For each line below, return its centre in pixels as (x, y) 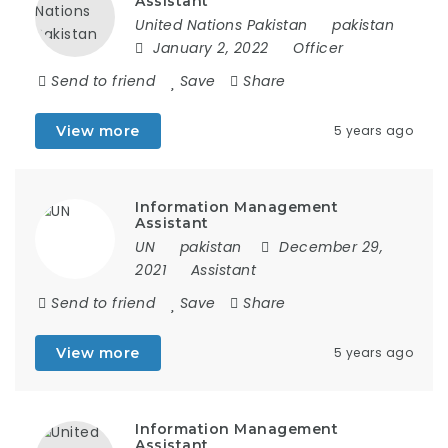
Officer (318, 48)
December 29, (331, 247)
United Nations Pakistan (221, 25)
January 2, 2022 (213, 48)
